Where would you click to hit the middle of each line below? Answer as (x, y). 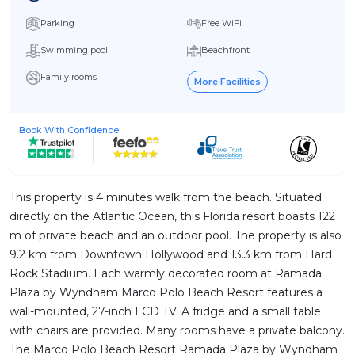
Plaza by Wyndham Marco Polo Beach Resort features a (166, 292)
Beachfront (225, 50)
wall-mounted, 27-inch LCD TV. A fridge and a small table (165, 311)
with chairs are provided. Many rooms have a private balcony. (177, 330)
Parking (57, 23)
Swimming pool (74, 50)
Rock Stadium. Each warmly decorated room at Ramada (166, 273)
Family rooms (69, 77)
